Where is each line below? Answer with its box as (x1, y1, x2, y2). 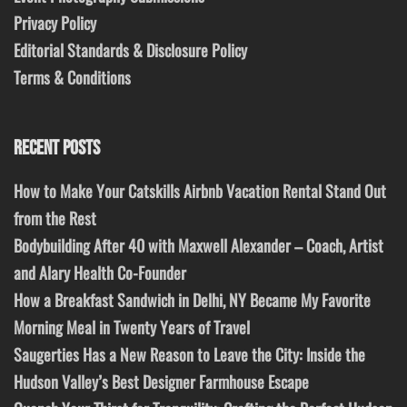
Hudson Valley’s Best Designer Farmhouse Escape (14, 370, 309, 394)
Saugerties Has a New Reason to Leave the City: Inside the (14, 342, 365, 367)
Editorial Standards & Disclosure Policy (14, 38, 247, 63)
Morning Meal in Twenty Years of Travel (14, 315, 250, 340)
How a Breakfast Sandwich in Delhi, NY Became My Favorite (14, 288, 371, 313)
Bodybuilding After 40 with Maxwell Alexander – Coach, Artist (14, 233, 383, 258)
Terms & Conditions (14, 65, 131, 90)
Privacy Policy (14, 11, 96, 35)
